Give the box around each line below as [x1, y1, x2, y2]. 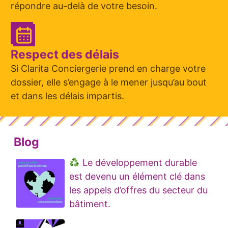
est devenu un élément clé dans [69, 171, 205, 182]
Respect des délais [11, 47, 119, 62]
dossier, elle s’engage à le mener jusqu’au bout [11, 77, 207, 88]
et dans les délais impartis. [11, 91, 124, 102]
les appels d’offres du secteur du [69, 185, 208, 196]
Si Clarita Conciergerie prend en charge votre [11, 63, 206, 74]
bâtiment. [69, 198, 110, 210]
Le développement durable [79, 157, 197, 168]
